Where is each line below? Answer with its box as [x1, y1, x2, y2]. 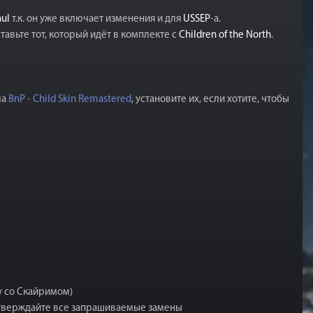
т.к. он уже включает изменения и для [10, 14, 183, 24]
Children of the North [179, 30, 271, 41]
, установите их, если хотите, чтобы [131, 94, 289, 105]
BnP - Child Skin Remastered [8, 94, 131, 105]
